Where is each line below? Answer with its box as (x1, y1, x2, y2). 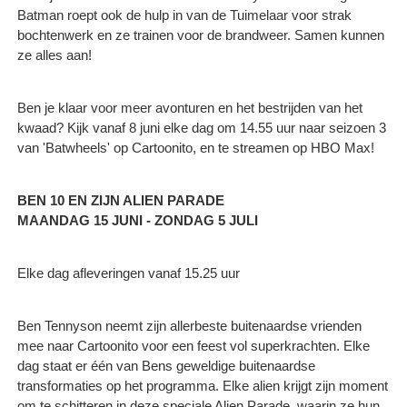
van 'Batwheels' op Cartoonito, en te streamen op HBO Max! (17, 139, 374, 155)
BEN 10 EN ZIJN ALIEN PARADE (17, 192, 224, 208)
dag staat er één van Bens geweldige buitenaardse (17, 357, 315, 373)
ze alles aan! (17, 46, 92, 63)
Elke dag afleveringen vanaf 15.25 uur (17, 264, 240, 281)
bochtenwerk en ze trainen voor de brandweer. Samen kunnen (17, 26, 384, 43)
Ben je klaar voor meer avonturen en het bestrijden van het (17, 99, 362, 115)
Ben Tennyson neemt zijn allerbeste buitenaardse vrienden (17, 317, 362, 333)
